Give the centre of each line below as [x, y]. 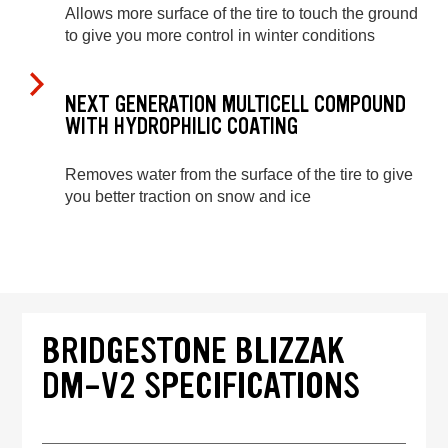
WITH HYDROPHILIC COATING [181, 126]
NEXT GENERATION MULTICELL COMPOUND [235, 104]
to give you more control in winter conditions [220, 36]
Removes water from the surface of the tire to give [239, 175]
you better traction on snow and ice [188, 197]
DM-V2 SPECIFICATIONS [201, 386]
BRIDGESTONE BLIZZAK [194, 351]
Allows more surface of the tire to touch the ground [241, 14]
